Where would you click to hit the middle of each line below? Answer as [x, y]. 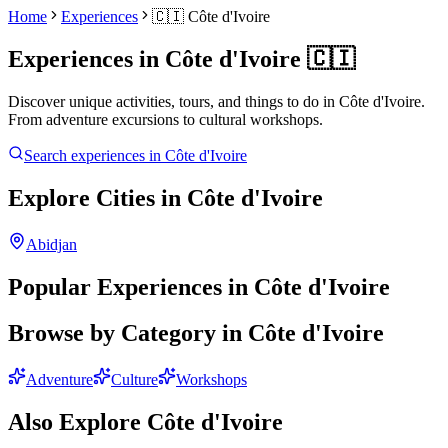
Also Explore [77, 422]
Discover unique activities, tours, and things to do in [171, 101]
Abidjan [51, 244]
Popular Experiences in [131, 286]
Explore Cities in [97, 197]
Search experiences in [94, 155]
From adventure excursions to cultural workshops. [165, 119]
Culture [134, 380]
